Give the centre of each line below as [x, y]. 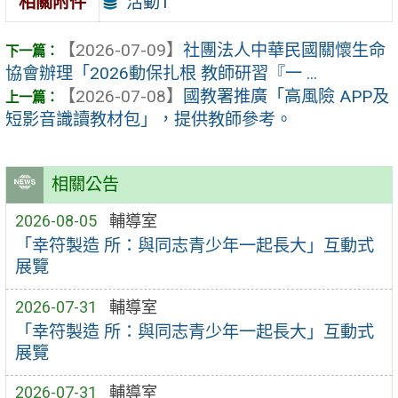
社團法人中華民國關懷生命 [284, 51]
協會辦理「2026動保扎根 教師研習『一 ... [161, 74]
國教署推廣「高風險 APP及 [286, 97]
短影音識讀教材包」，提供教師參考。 [149, 120]
